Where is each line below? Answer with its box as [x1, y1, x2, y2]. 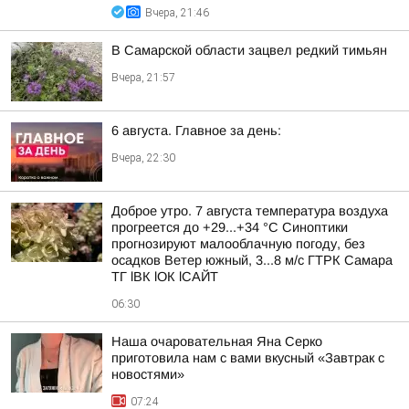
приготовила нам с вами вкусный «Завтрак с [111, 351, 384, 365]
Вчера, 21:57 [111, 71, 175, 84]
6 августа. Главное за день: [111, 123, 281, 138]
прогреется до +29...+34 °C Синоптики [111, 220, 348, 235]
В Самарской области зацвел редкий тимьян [111, 43, 387, 58]
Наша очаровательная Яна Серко [111, 334, 322, 349]
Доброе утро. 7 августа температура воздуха [111, 204, 388, 218]
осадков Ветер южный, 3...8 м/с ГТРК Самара [111, 253, 393, 267]
